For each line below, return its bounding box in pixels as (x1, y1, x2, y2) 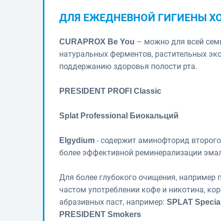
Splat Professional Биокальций (59, 111, 179, 120)
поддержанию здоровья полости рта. (59, 61, 197, 71)
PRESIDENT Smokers (59, 210, 141, 219)
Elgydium (59, 136, 95, 145)
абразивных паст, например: (59, 197, 167, 207)
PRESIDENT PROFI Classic (59, 86, 161, 95)
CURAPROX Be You (59, 37, 135, 46)
